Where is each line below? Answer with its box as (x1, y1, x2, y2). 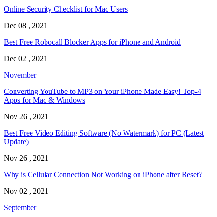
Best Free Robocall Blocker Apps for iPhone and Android (4, 38, 181, 46)
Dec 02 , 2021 (4, 54, 47, 63)
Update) (4, 138, 29, 146)
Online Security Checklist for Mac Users (4, 5, 128, 14)
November (4, 71, 36, 79)
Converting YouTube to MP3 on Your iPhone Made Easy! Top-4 (4, 87, 201, 96)
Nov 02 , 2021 (4, 187, 48, 196)
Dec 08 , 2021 (4, 21, 47, 30)
